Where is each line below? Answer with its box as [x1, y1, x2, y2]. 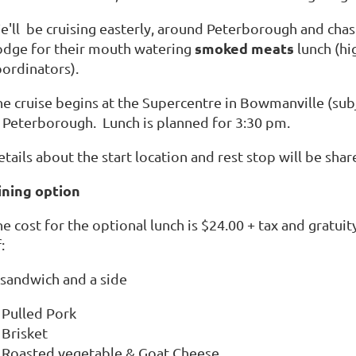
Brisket [2, 323, 48, 341]
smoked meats [195, 38, 294, 57]
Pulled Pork [2, 304, 76, 321]
